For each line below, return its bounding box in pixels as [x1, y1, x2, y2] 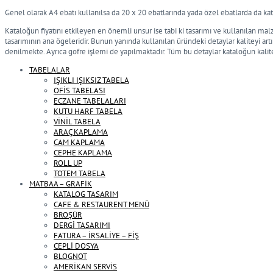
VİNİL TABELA [54, 116, 101, 127]
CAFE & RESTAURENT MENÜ [54, 199, 149, 210]
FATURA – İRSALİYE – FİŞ [54, 230, 139, 241]
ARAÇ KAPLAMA [54, 127, 108, 137]
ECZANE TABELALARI [54, 96, 126, 106]
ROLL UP [54, 158, 82, 168]
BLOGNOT [54, 251, 87, 261]
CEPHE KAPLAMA [54, 147, 112, 158]
